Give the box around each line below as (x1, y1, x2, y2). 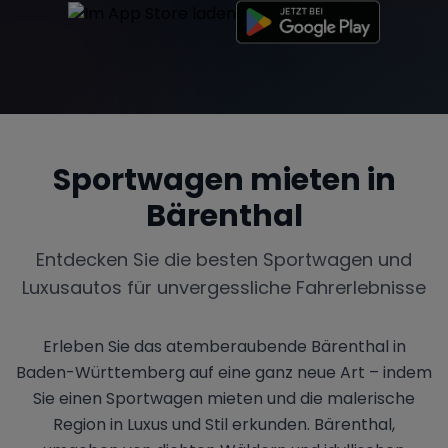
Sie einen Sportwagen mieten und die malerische (33, 386, 415, 410)
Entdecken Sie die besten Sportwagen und (36, 246, 412, 272)
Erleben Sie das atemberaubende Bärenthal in (42, 334, 406, 358)
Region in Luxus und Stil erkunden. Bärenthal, (53, 412, 395, 436)
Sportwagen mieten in (52, 158, 396, 201)
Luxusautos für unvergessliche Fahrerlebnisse (22, 274, 426, 300)
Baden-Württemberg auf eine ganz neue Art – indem (16, 360, 432, 384)
